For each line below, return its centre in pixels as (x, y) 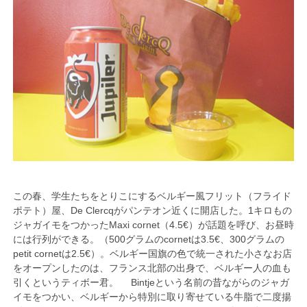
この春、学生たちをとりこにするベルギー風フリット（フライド (152, 196)
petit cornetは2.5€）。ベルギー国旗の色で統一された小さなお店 (152, 253)
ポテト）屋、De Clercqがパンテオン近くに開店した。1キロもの (152, 210)
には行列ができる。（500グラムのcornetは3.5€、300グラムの (148, 239)
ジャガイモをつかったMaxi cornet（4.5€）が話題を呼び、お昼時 (153, 224)
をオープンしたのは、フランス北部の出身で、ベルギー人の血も (152, 268)
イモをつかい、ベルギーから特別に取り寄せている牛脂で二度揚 (152, 296)
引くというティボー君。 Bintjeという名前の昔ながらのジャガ (151, 282)
